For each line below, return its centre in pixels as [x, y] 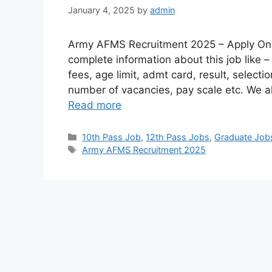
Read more [95, 105]
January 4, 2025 [101, 10]
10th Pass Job [112, 137]
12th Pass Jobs [178, 137]
